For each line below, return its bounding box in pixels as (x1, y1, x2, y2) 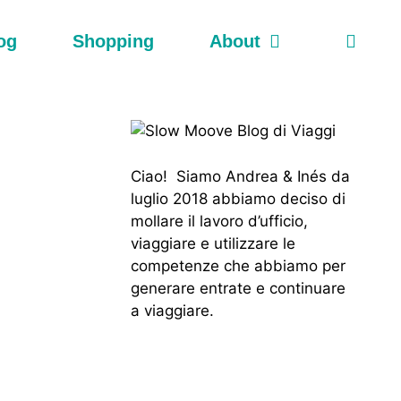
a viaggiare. (131, 301, 214, 320)
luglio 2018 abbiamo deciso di (131, 189, 346, 208)
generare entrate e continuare (131, 278, 346, 297)
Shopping (73, 31, 155, 51)
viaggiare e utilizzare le (131, 234, 295, 252)
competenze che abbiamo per (131, 256, 346, 275)
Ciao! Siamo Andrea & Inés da (131, 166, 350, 185)
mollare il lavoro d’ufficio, (131, 211, 308, 230)
